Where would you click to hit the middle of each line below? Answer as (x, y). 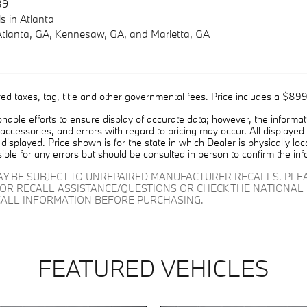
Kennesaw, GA (89, 34)
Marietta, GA (180, 34)
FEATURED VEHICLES (153, 269)
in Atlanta (30, 19)
